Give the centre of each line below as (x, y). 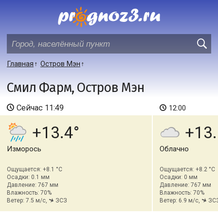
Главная (20, 64)
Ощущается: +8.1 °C (35, 169)
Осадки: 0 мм (178, 177)
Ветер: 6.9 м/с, (180, 200)
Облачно (174, 149)
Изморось (24, 149)
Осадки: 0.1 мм (28, 177)
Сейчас (31, 108)
